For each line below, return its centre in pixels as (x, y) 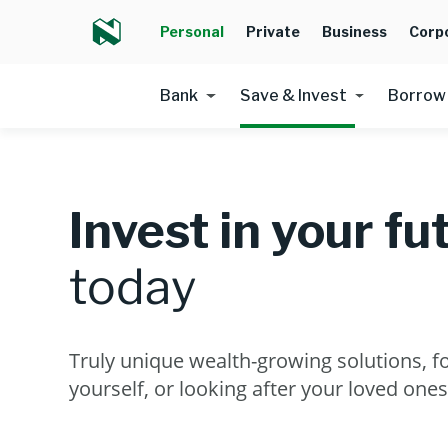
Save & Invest (293, 95)
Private (273, 31)
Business (354, 31)
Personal (192, 31)
